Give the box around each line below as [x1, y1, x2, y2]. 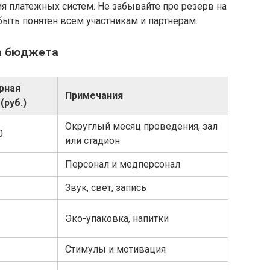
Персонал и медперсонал [65, 158, 180, 170]
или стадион [65, 134, 120, 146]
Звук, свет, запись [65, 181, 146, 193]
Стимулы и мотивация [65, 243, 166, 255]
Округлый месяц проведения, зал [65, 120, 218, 132]
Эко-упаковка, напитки [65, 212, 169, 224]
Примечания [65, 89, 123, 101]
